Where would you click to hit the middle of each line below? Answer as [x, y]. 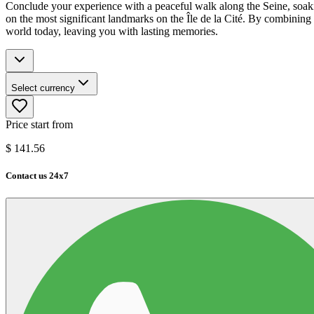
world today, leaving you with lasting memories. [112, 32]
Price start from [39, 125]
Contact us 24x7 [37, 176]
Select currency [43, 88]
